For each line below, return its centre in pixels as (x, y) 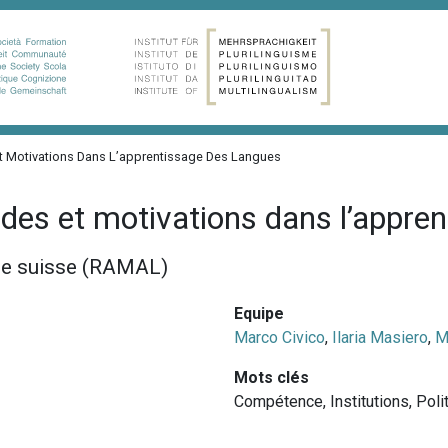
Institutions (369, 401)
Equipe (258, 313)
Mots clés (271, 377)
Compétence (278, 401)
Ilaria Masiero (379, 337)
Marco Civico (279, 337)
